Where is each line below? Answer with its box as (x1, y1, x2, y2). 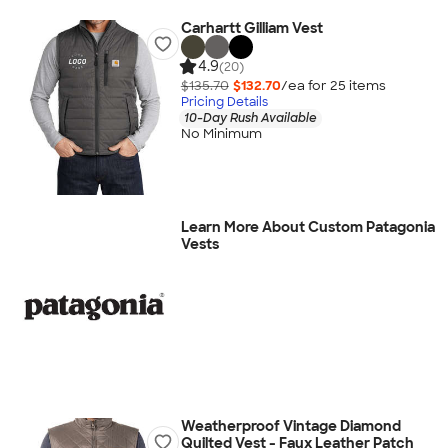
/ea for (280, 76, 330, 94)
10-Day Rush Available (183, 109, 317, 126)
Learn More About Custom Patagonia (180, 218, 435, 236)
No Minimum (180, 125, 262, 143)
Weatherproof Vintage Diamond (180, 417, 401, 435)
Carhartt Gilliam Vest (180, 19, 323, 37)
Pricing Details (180, 93, 268, 110)
